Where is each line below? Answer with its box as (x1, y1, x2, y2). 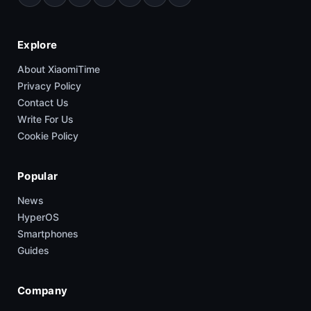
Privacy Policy (17, 79, 81, 92)
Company (17, 283, 68, 297)
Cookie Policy (17, 129, 78, 142)
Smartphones (17, 227, 78, 239)
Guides (17, 244, 49, 256)
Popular (17, 169, 58, 183)
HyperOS (17, 210, 59, 223)
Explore (17, 37, 58, 51)
